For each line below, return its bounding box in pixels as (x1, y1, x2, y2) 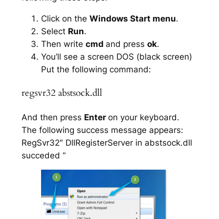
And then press (21, 112, 84, 122)
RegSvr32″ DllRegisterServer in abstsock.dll (21, 137, 192, 148)
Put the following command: (41, 65, 151, 75)
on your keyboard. (108, 112, 179, 122)
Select (41, 26, 68, 37)
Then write (41, 39, 86, 49)
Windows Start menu (89, 14, 176, 24)
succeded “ (21, 150, 66, 160)
